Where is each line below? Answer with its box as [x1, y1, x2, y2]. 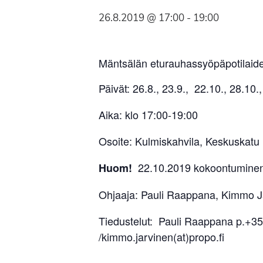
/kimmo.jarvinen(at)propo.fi [99, 229, 224, 245]
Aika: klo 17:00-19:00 [99, 107, 198, 123]
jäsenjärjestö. [36, 14, 95, 28]
